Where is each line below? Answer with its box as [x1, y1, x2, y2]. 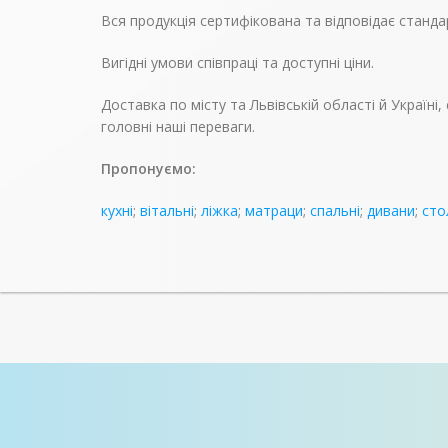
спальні [309, 200, 360, 220]
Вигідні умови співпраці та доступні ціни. [100, 52, 374, 72]
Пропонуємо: [100, 158, 196, 178]
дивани [366, 200, 415, 220]
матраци [244, 200, 303, 220]
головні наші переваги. [100, 116, 255, 136]
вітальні [139, 200, 194, 220]
